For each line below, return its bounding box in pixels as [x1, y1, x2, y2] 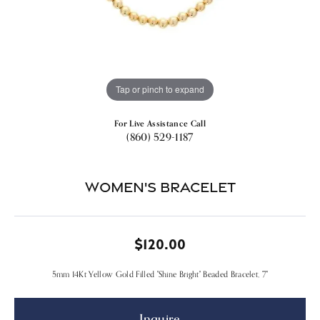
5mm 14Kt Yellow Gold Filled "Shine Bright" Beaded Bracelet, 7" [51, 269, 269, 279]
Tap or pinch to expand [116, 83, 204, 96]
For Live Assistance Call [114, 118, 206, 129]
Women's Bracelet [84, 177, 236, 196]
